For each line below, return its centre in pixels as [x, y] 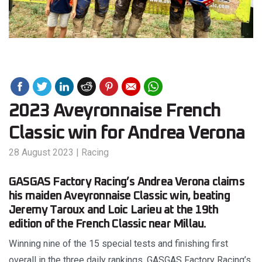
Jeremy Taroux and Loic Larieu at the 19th [114, 210]
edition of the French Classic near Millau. [108, 224]
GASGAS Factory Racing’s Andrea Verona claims [127, 182]
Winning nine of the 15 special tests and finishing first [118, 244]
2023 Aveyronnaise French [115, 111]
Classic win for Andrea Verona [127, 134]
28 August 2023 [41, 153]
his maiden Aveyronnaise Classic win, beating [119, 196]
